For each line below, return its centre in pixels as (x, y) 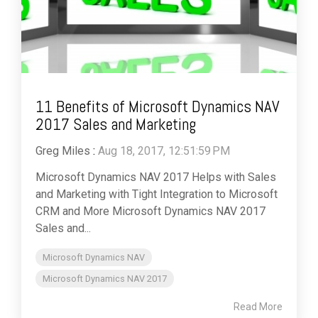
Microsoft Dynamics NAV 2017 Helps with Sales (156, 177)
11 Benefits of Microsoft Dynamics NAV (158, 106)
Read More (258, 307)
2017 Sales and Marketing (116, 124)
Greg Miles (63, 151)
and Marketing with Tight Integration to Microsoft (157, 194)
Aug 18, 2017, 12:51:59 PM (164, 151)
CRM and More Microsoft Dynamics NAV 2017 (150, 211)
